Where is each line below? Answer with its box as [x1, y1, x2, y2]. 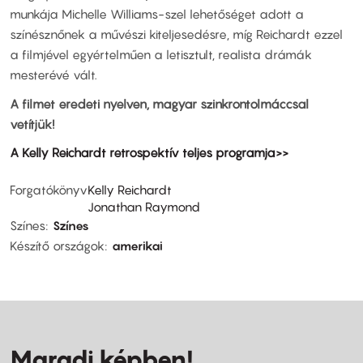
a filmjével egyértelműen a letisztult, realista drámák [10, 47, 312, 62]
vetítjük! [10, 116, 54, 131]
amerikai [112, 237, 163, 253]
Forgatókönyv [10, 181, 88, 197]
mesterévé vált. [10, 67, 97, 83]
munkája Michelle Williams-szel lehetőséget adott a [10, 6, 304, 22]
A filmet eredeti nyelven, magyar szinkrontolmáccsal [10, 96, 309, 111]
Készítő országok [10, 237, 105, 253]
